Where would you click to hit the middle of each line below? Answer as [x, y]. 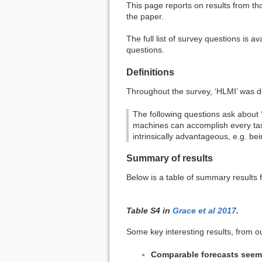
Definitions [150, 72]
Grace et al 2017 [204, 210]
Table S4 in [149, 210]
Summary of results [170, 158]
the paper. [145, 16]
